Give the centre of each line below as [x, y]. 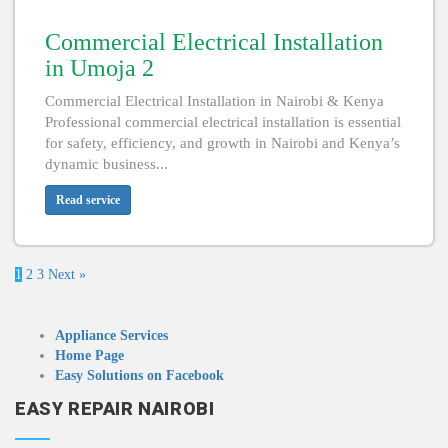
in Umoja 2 [99, 68]
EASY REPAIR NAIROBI [115, 409]
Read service [88, 200]
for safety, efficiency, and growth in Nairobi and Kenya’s [222, 143]
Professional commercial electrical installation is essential [223, 122]
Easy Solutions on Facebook [139, 376]
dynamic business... [106, 164]
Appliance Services [111, 336]
